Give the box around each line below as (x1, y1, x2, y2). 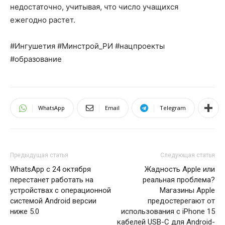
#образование (10, 54, 62, 64)
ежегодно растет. (10, 15, 75, 25)
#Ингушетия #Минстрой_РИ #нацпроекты (10, 41, 165, 51)
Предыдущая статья (10, 152, 68, 159)
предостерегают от (148, 196, 215, 206)
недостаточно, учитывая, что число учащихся (10, 2, 178, 12)
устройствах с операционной (10, 186, 111, 195)
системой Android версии (10, 196, 96, 206)
